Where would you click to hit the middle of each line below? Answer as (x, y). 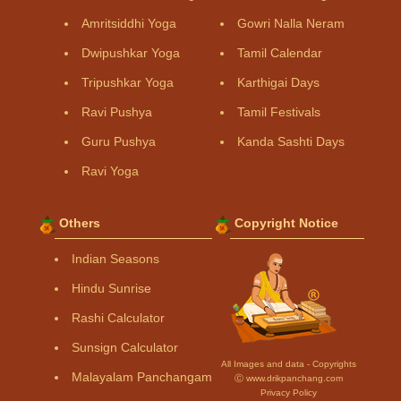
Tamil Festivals (279, 112)
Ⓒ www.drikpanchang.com (288, 379)
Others (80, 223)
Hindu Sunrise (111, 289)
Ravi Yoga (110, 171)
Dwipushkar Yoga (131, 53)
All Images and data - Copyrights (288, 364)
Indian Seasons (115, 259)
